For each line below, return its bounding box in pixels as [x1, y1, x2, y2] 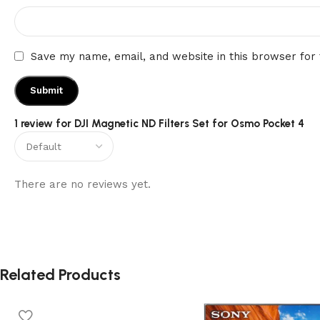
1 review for [14, 116, 74, 130]
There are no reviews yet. [14, 177, 151, 191]
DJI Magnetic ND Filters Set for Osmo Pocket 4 [74, 116, 304, 130]
